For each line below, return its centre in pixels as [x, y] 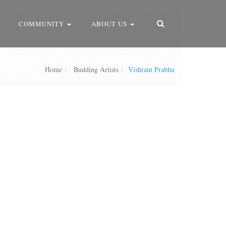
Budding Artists [95, 69]
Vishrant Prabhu [151, 69]
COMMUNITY [42, 24]
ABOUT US [110, 24]
